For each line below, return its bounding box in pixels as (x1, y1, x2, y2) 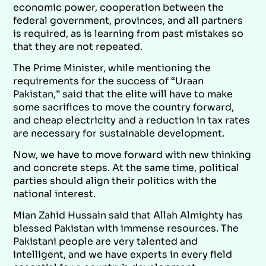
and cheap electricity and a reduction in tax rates (13, 113, 251, 126)
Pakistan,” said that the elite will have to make (13, 87, 233, 100)
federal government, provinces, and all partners (13, 14, 243, 27)
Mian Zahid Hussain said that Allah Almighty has (13, 208, 243, 221)
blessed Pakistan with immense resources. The (13, 221, 239, 235)
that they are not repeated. (13, 40, 143, 53)
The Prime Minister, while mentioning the (13, 61, 211, 74)
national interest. (13, 187, 96, 200)
